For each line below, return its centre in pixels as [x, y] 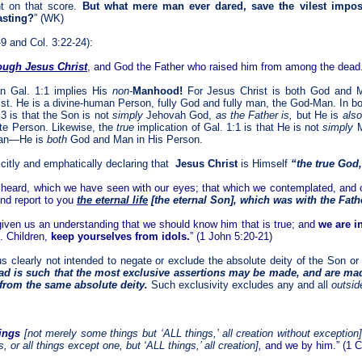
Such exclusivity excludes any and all [240, 285]
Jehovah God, [179, 115]
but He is [318, 115]
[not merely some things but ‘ [93, 333]
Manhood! [160, 91]
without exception [316, 333]
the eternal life [112, 200]
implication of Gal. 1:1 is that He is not [230, 127]
